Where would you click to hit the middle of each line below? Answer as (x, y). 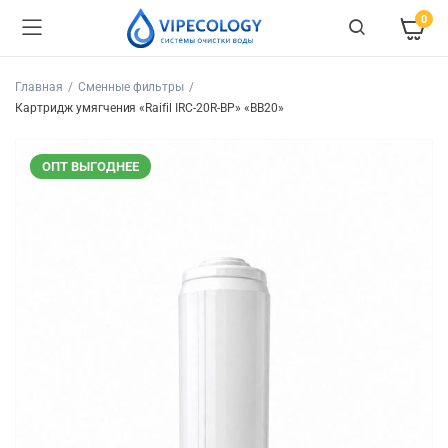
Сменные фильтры (131, 87)
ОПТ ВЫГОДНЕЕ (90, 166)
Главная (39, 87)
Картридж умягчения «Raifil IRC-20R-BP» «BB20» (149, 108)
